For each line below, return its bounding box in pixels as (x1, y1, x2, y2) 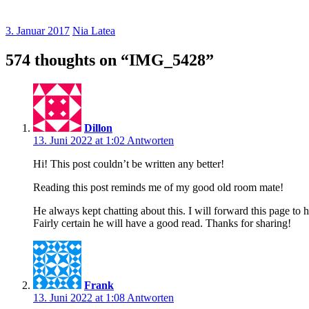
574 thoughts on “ (6, 50, 129, 69)
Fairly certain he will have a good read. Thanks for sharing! (33, 217, 291, 229)
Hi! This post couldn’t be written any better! (33, 157, 224, 170)
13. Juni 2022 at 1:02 (33, 134, 127, 146)
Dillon (84, 121, 112, 134)
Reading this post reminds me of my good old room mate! (33, 181, 283, 193)
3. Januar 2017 (6, 24, 70, 37)
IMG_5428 (129, 50, 206, 69)
